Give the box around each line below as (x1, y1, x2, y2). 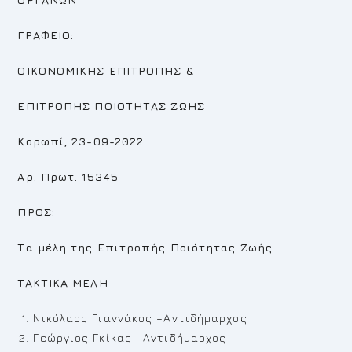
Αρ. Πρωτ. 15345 (17, 170, 119, 183)
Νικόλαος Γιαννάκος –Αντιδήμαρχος (33, 311, 247, 324)
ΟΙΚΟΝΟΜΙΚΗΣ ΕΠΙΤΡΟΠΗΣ (17, 64, 182, 77)
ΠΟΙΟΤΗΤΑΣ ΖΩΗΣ (94, 99, 205, 112)
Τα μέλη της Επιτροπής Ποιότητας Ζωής (17, 240, 273, 254)
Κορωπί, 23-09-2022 (17, 134, 145, 148)
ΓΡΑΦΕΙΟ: (17, 28, 75, 42)
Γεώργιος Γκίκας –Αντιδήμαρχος (33, 331, 227, 344)
